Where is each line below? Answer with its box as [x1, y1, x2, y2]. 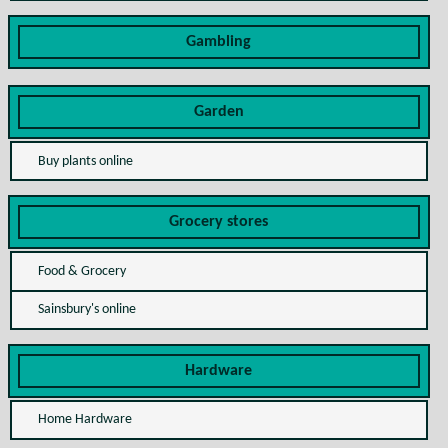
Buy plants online [37, 153, 133, 169]
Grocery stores [169, 214, 269, 231]
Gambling [186, 34, 252, 51]
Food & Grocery [37, 263, 126, 279]
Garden [193, 104, 244, 121]
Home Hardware [37, 412, 132, 428]
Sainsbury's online [37, 302, 136, 318]
